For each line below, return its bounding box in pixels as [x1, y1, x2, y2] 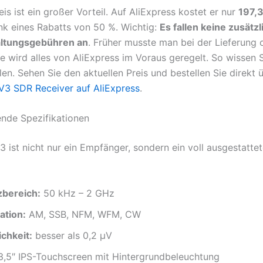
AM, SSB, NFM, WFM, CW [26, 208, 141, 220]
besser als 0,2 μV [32, 229, 112, 241]
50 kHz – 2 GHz [41, 187, 114, 199]
